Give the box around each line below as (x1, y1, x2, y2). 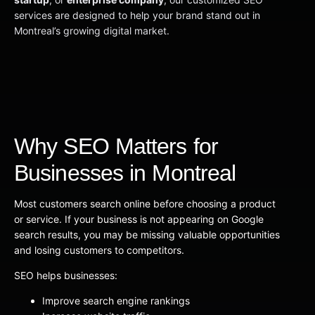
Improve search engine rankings (42, 294, 190, 307)
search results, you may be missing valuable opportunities (14, 228, 280, 240)
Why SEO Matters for (14, 133, 218, 159)
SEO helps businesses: (14, 269, 117, 281)
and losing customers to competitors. (14, 243, 184, 256)
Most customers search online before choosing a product (14, 197, 276, 210)
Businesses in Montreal (14, 160, 236, 186)
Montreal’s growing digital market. (14, 24, 169, 37)
